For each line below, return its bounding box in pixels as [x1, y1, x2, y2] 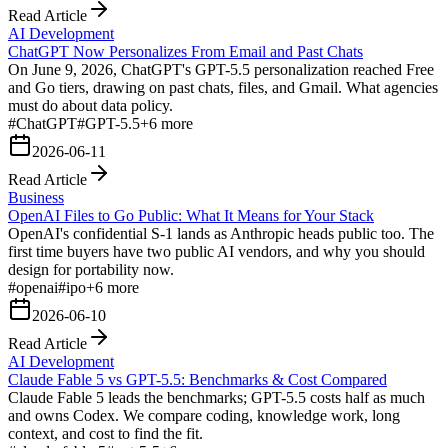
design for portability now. [8, 260, 174, 278]
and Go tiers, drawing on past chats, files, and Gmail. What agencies [8, 78, 438, 96]
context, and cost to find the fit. [8, 424, 203, 442]
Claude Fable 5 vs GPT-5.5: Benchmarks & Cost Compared [8, 370, 387, 388]
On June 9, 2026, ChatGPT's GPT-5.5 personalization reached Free [8, 60, 434, 78]
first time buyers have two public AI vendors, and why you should [8, 242, 425, 260]
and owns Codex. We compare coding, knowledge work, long [8, 406, 400, 424]
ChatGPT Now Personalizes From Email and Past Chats [8, 42, 363, 60]
